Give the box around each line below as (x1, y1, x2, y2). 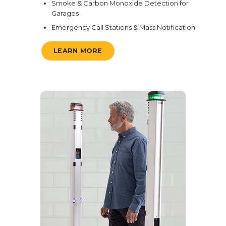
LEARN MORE (53, 47, 102, 55)
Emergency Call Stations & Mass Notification (51, 23, 195, 32)
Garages (51, 9, 79, 18)
